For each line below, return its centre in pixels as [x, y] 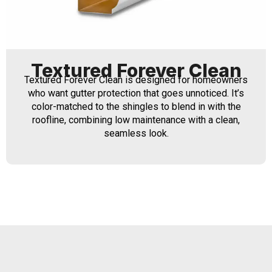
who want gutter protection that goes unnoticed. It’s [136, 93]
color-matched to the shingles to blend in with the [136, 106]
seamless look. [136, 133]
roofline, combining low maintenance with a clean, [136, 120]
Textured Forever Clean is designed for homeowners [136, 80]
